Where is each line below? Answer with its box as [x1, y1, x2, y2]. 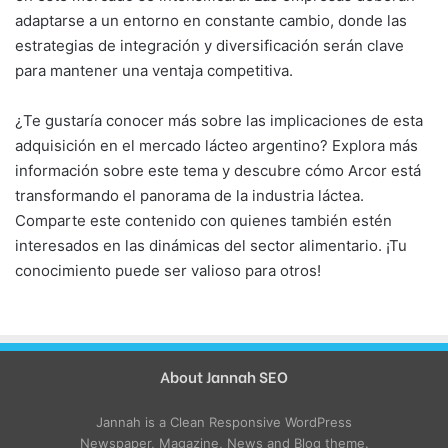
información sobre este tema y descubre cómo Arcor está [15, 160, 421, 180]
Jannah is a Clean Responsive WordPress [96, 413, 352, 430]
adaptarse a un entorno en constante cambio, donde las [15, 10, 407, 30]
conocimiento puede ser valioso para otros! [15, 260, 321, 280]
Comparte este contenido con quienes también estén [15, 210, 392, 230]
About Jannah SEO [160, 364, 288, 387]
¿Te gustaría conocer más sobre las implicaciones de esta [15, 110, 423, 130]
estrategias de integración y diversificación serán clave [15, 35, 404, 55]
